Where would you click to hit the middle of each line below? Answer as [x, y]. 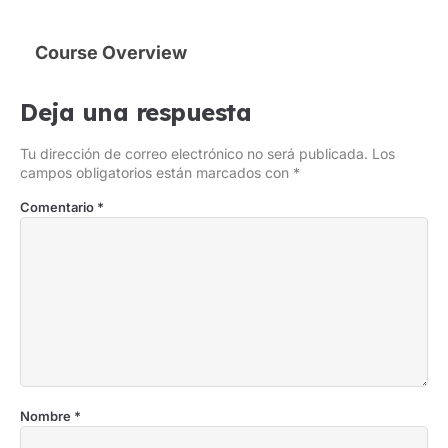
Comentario [58, 206]
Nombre [47, 415]
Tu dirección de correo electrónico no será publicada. [194, 153]
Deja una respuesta [135, 111]
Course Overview [111, 52]
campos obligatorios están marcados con [156, 172]
